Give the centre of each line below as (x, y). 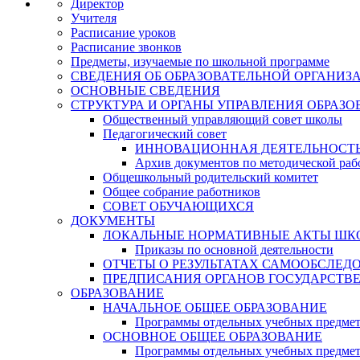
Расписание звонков (126, 47)
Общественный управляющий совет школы (223, 119)
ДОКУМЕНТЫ (113, 221)
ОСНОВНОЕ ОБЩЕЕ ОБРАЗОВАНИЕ (213, 336)
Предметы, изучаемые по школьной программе (200, 61)
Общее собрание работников (182, 192)
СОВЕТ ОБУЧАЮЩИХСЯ (178, 206)
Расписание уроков (123, 33)
